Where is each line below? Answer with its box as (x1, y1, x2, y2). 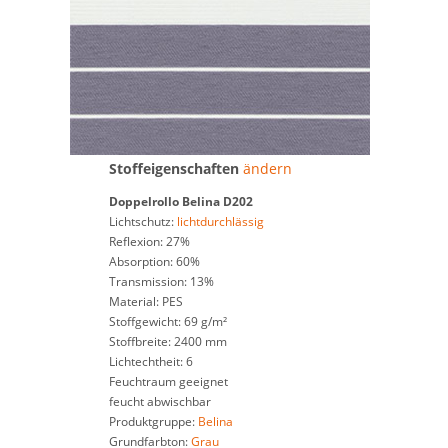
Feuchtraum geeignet (108, 373, 228, 390)
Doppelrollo (108, 193, 182, 210)
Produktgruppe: (108, 413, 198, 430)
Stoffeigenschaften (108, 159, 243, 178)
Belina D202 (181, 193, 253, 210)
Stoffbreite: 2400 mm (108, 333, 227, 350)
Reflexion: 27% (108, 233, 190, 250)
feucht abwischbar (108, 393, 211, 410)
